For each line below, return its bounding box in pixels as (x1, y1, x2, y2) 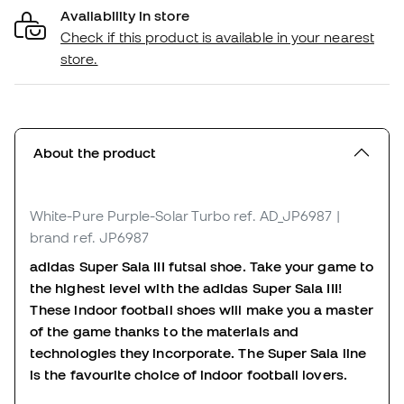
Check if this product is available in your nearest (60, 28, 374, 45)
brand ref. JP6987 (30, 228, 150, 245)
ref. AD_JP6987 (234, 207, 333, 224)
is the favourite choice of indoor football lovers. (30, 365, 351, 382)
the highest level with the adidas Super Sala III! (30, 279, 342, 296)
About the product (33, 143, 156, 161)
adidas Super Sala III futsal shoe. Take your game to (30, 257, 374, 274)
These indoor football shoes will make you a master (30, 300, 373, 317)
